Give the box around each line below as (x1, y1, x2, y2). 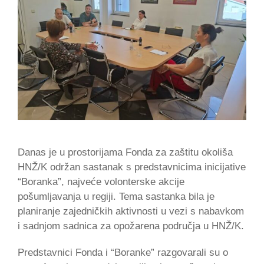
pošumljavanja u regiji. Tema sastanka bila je (18, 190, 214, 202)
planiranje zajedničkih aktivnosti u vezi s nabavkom (18, 205, 244, 217)
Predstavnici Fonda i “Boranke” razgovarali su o (18, 246, 228, 258)
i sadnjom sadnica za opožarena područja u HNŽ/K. (18, 220, 244, 232)
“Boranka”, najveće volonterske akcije (18, 176, 184, 187)
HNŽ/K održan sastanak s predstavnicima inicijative (18, 161, 246, 173)
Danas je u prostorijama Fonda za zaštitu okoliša (18, 146, 233, 158)
